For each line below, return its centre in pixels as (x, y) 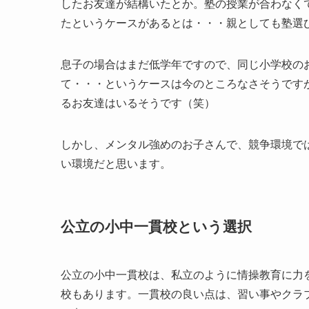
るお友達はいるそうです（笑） (138, 103)
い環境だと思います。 (116, 163)
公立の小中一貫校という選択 (156, 227)
